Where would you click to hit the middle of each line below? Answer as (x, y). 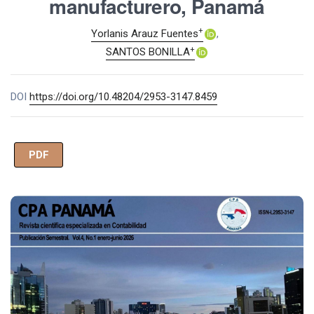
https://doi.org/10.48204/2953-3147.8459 (123, 97)
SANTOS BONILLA (148, 52)
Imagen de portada (107, 209)
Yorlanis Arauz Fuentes (144, 33)
